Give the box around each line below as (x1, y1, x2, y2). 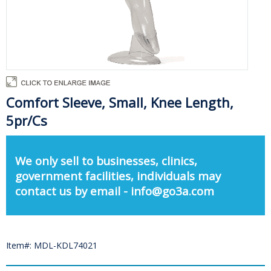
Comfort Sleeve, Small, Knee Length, (6, 93, 233, 111)
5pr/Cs (6, 111, 47, 129)
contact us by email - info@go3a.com (15, 183, 214, 198)
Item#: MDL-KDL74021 (6, 240, 97, 252)
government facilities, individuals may (15, 168, 221, 183)
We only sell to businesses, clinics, (15, 152, 197, 168)
